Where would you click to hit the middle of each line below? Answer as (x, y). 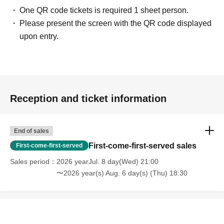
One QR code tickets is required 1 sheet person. (104, 10)
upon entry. (39, 36)
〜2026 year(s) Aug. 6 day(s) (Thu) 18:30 (122, 173)
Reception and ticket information (88, 99)
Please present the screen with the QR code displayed (116, 23)
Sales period (30, 162)
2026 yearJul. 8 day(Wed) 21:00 (107, 162)
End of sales (31, 131)
